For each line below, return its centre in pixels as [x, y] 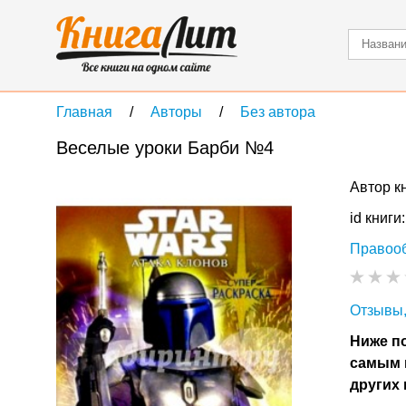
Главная [84, 112]
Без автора [278, 112]
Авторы [176, 112]
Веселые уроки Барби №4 [165, 148]
